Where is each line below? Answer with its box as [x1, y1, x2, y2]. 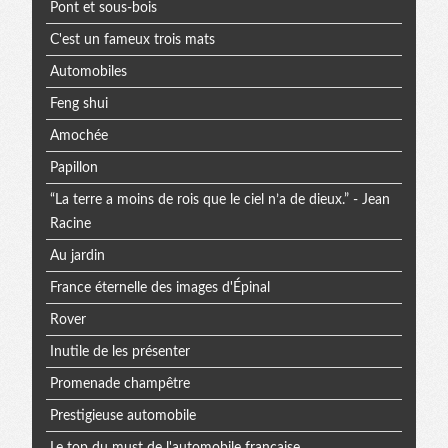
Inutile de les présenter [49, 344, 190, 359]
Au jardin [49, 248, 105, 263]
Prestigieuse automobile [49, 408, 196, 423]
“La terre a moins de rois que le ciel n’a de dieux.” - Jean [49, 192, 390, 207]
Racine [49, 216, 91, 231]
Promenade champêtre [49, 376, 190, 391]
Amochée [49, 128, 108, 143]
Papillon [49, 160, 98, 175]
